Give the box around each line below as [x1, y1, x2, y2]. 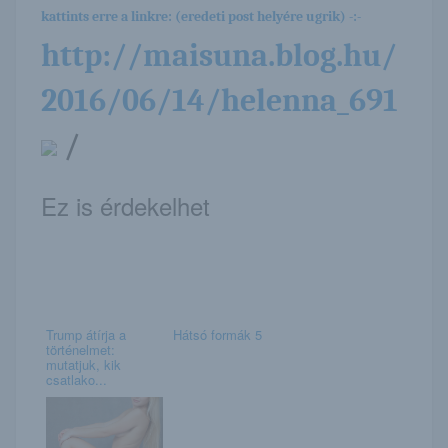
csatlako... [46, 369, 107, 389]
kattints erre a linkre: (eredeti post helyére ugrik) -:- [41, 7, 361, 25]
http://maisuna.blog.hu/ [41, 36, 397, 74]
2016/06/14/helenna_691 [41, 81, 398, 119]
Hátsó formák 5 [172, 324, 262, 344]
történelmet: [46, 339, 115, 359]
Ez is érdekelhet [41, 187, 210, 223]
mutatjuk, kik [46, 354, 121, 374]
